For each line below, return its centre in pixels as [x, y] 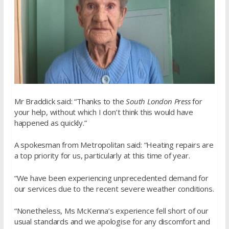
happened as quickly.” [50, 122]
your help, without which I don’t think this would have [104, 112]
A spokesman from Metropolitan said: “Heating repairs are [114, 145]
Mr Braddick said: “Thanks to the [70, 101]
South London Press [158, 101]
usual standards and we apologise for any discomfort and [112, 222]
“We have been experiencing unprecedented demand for [111, 178]
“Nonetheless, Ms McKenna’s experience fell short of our [111, 211]
